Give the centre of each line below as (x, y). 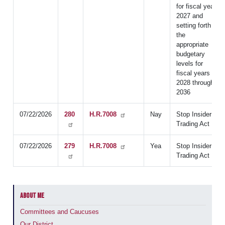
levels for (189, 63)
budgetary (190, 54)
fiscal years (193, 73)
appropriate (192, 44)
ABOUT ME (32, 195)
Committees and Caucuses (60, 211)
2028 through (195, 82)
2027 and (189, 16)
